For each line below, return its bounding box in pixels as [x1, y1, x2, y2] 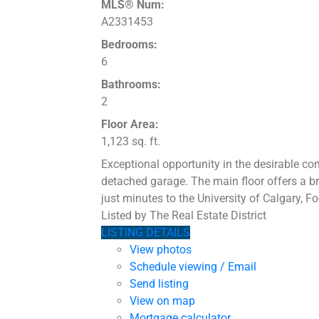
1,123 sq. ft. [101, 135, 160, 149]
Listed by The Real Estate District [101, 209, 266, 223]
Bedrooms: [101, 38, 157, 52]
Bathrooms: [101, 78, 161, 92]
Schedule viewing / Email [130, 260, 256, 274]
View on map [130, 294, 195, 308]
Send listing [130, 277, 189, 291]
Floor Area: [101, 117, 159, 132]
